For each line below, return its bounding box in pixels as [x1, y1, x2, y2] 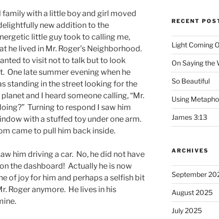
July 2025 [171, 206, 202, 215]
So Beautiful [171, 76, 210, 85]
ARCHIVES [171, 147, 209, 154]
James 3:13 [171, 112, 207, 121]
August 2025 [171, 188, 213, 197]
